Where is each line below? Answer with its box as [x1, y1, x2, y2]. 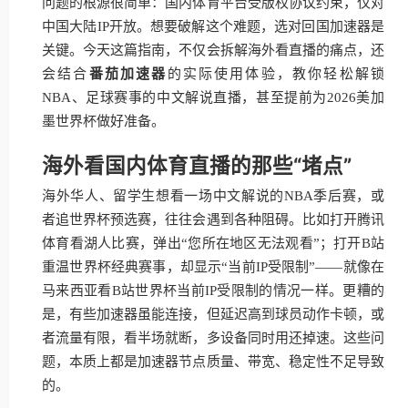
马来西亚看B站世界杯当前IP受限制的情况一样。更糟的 [42, 283, 384, 298]
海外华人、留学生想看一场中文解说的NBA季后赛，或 [42, 189, 384, 203]
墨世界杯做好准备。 [42, 114, 165, 128]
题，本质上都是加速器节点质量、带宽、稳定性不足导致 [42, 354, 384, 369]
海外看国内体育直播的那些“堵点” [42, 153, 352, 178]
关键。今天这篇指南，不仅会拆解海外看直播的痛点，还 [42, 43, 384, 57]
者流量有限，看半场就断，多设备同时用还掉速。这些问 [42, 331, 384, 345]
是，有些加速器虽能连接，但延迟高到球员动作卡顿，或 [42, 307, 384, 321]
